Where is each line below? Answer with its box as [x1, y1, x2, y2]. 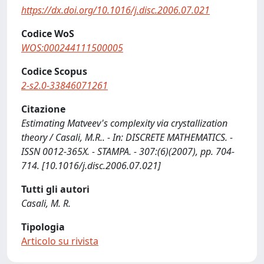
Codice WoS [21, 27, 74, 40]
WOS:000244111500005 [21, 41, 123, 54]
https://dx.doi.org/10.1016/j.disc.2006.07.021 [21, 4, 210, 16]
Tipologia [21, 220, 65, 233]
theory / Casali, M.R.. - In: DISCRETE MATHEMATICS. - [21, 131, 233, 144]
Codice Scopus [21, 65, 87, 78]
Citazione [21, 103, 65, 115]
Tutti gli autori [21, 183, 90, 196]
